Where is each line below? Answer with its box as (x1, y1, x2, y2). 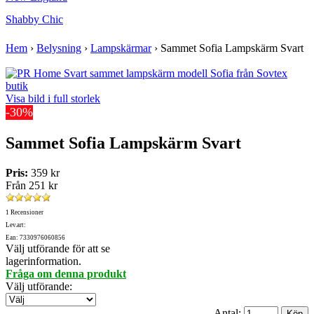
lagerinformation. (6, 255, 81, 268)
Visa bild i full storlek (6, 93, 100, 105)
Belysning (36, 42, 81, 55)
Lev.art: (6, 221, 26, 229)
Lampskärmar (90, 42, 151, 55)
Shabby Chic (6, 13, 63, 26)
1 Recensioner (6, 209, 43, 217)
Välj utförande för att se (6, 243, 110, 255)
